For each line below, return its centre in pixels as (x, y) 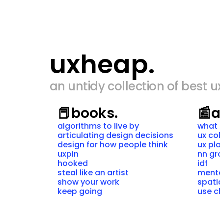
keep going (80, 191)
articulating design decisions (115, 135)
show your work (88, 182)
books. (94, 113)
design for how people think (112, 145)
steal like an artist (93, 173)
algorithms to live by (98, 126)
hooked (72, 163)
